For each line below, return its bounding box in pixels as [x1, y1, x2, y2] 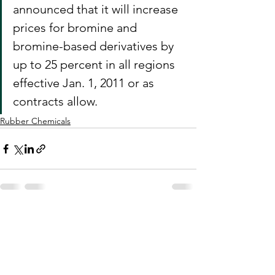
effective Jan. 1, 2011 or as [13, 76, 157, 90]
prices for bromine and [13, 20, 140, 35]
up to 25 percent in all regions [13, 57, 178, 72]
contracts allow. [13, 94, 98, 109]
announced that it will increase [13, 2, 181, 17]
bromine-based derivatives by [13, 39, 177, 53]
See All [169, 212, 196, 223]
